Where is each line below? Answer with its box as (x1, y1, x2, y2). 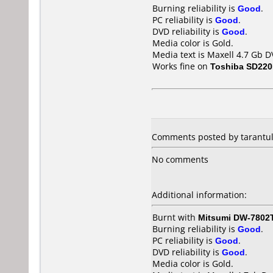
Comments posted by (152, 131, 241, 143)
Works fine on (152, 60, 210, 72)
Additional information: (152, 189, 247, 200)
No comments (152, 154, 208, 165)
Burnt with (152, 211, 198, 223)
